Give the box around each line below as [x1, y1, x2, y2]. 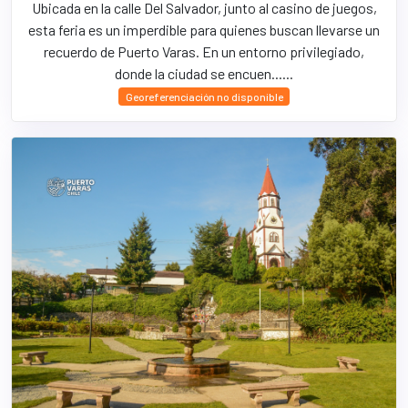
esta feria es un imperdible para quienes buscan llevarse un [28, 21, 380, 38]
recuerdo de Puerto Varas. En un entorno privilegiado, [44, 43, 364, 60]
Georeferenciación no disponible [125, 90, 283, 103]
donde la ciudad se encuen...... [115, 65, 293, 82]
